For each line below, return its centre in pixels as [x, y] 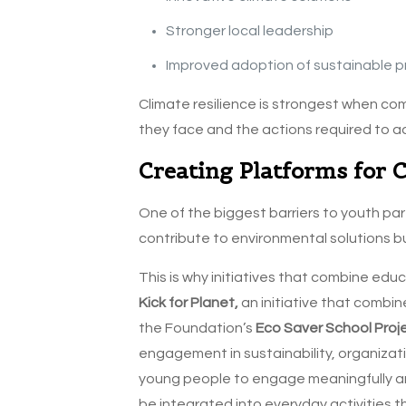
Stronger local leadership [249, 31]
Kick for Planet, [188, 303]
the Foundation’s [197, 329]
